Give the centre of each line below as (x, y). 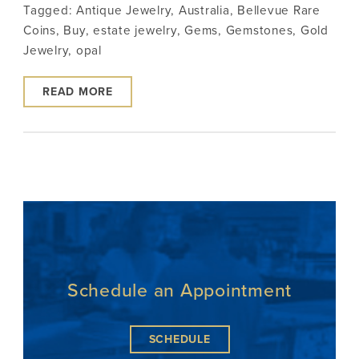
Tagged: (50, 10)
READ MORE (78, 91)
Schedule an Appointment (179, 290)
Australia (204, 10)
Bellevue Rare (279, 10)
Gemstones (259, 30)
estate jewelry (135, 30)
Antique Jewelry (124, 10)
